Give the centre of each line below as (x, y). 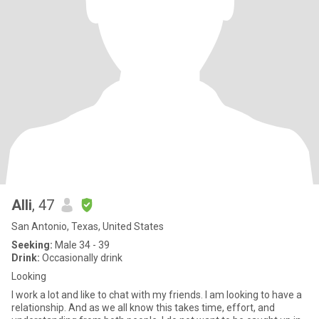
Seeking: (32, 245)
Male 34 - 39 (81, 245)
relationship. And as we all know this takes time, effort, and (143, 308)
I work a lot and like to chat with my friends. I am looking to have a (157, 295)
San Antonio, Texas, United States (88, 226)
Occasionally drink (81, 258)
